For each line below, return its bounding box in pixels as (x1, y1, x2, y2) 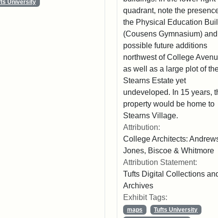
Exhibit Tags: (123, 193, 167, 202)
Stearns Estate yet (123, 76, 186, 85)
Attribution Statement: (123, 158, 197, 167)
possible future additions (123, 41, 207, 50)
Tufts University (154, 206, 198, 214)
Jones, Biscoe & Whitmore (123, 146, 214, 155)
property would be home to (123, 100, 215, 109)
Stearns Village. (123, 111, 178, 120)
